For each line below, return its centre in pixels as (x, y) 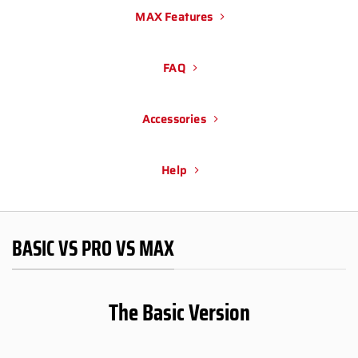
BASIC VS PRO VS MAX (93, 249)
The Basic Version (179, 312)
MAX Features (174, 17)
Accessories (174, 119)
